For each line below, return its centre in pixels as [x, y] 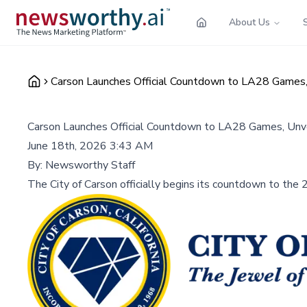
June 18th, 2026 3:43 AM [90, 146]
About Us [249, 22]
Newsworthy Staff [90, 165]
